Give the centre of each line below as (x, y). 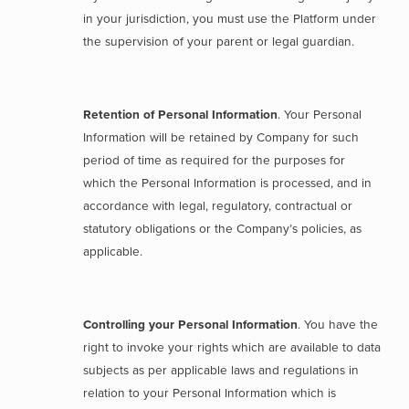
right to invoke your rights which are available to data (232, 347)
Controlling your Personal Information (191, 325)
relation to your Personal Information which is (210, 393)
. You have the (338, 325)
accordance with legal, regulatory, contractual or (218, 206)
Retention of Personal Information (181, 115)
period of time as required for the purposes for (215, 160)
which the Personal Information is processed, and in (228, 183)
